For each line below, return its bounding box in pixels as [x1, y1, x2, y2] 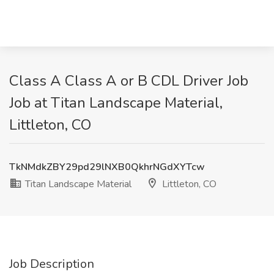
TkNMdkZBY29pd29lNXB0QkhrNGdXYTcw [9, 160, 205, 174]
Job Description [9, 256, 94, 272]
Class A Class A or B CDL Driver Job [9, 71, 248, 91]
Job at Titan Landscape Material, [9, 93, 223, 113]
